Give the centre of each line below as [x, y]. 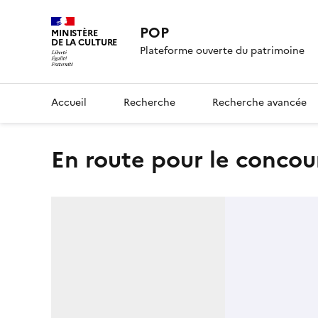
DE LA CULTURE [84, 42]
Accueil [69, 102]
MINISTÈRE [75, 33]
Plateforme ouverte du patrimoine [223, 51]
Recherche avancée [259, 102]
